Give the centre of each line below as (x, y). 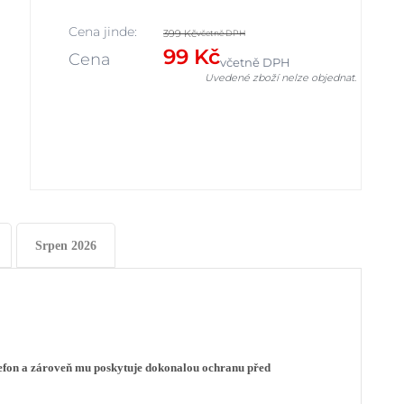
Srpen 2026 (66, 246)
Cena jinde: (102, 32)
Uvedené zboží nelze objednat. (280, 78)
